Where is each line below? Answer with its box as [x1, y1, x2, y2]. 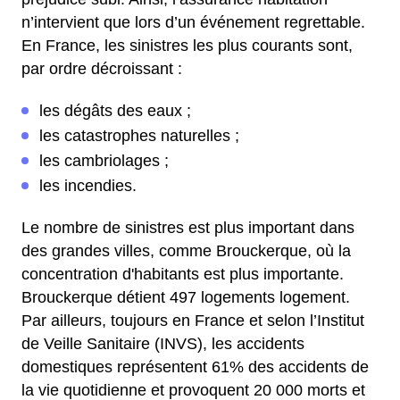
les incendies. [39, 177, 137, 195]
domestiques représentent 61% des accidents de [21, 358, 369, 376]
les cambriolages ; [39, 152, 169, 170]
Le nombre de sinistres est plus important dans [21, 219, 354, 237]
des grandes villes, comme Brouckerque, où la [21, 242, 351, 260]
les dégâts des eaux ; [39, 102, 191, 120]
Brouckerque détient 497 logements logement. [21, 288, 350, 306]
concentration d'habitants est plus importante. [21, 265, 344, 283]
